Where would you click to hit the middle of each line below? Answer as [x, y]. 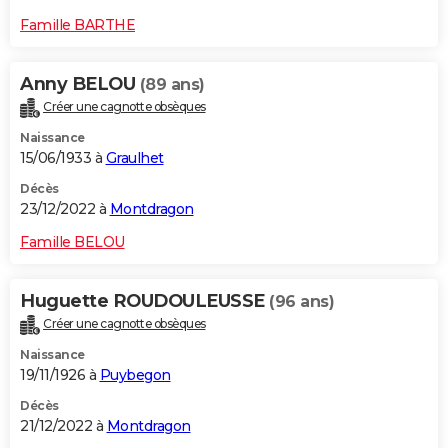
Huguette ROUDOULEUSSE [144, 300]
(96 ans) [301, 301]
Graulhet [134, 157]
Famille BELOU [72, 241]
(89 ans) [172, 84]
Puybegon [135, 374]
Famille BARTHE [77, 24]
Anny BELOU [80, 83]
